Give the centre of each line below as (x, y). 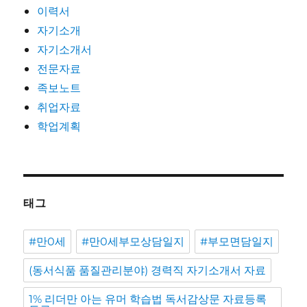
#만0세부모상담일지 (133, 242)
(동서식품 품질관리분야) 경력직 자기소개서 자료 (148, 271)
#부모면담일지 (237, 242)
